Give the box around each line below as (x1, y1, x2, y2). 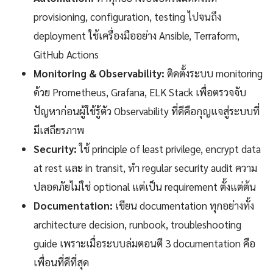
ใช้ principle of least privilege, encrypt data (77, 142, 261, 156)
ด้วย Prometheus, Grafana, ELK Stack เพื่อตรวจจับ (34, 85, 246, 99)
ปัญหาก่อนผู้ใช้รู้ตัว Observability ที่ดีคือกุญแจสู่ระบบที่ (34, 104, 260, 118)
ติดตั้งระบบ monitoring (165, 66, 263, 80)
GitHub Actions (34, 48, 99, 62)
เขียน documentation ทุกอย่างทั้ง (113, 199, 254, 213)
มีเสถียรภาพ (34, 123, 84, 137)
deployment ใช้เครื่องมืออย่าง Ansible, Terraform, (34, 29, 239, 43)
